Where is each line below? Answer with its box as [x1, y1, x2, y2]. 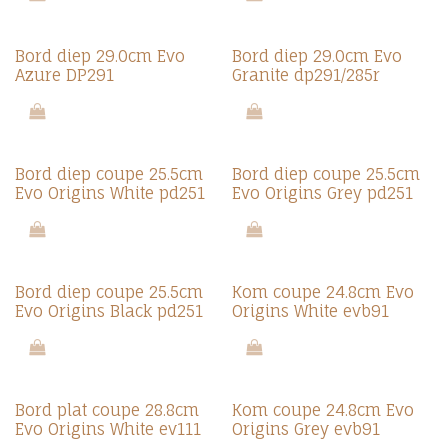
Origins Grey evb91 [231, 419, 380, 439]
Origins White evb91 [231, 301, 389, 321]
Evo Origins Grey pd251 [231, 183, 413, 203]
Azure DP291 [15, 65, 114, 85]
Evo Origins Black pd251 [15, 301, 203, 321]
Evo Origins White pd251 [15, 183, 205, 203]
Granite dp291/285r [231, 65, 380, 85]
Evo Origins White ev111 [15, 419, 201, 439]
